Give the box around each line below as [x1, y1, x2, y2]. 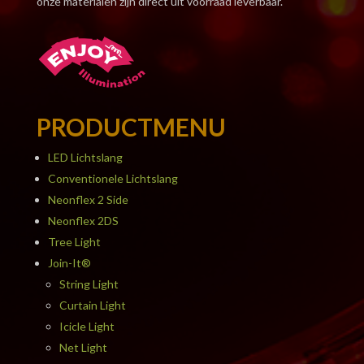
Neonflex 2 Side [47, 192, 128, 206]
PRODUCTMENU [36, 111, 226, 141]
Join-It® [47, 255, 91, 270]
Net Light [58, 340, 107, 354]
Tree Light [47, 234, 101, 249]
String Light [58, 276, 119, 291]
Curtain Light [58, 297, 126, 312]
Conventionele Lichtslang [47, 171, 178, 185]
